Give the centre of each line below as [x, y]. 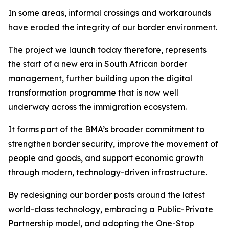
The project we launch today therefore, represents [107, 50]
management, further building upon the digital [100, 78]
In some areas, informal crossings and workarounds [110, 13]
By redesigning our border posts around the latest [107, 195]
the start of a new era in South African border [98, 64]
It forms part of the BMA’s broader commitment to [106, 129]
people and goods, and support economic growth [106, 158]
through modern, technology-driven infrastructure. [108, 172]
